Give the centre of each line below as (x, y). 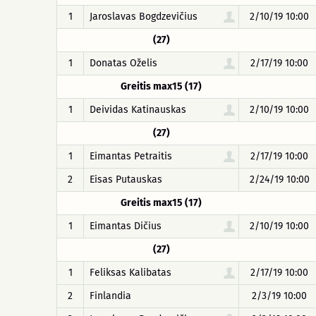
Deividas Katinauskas (138, 110)
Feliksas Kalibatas (130, 273)
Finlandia (110, 296)
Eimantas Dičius (126, 226)
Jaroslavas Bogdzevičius (144, 17)
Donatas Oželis (123, 63)
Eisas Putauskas (126, 180)
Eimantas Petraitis (131, 156)
